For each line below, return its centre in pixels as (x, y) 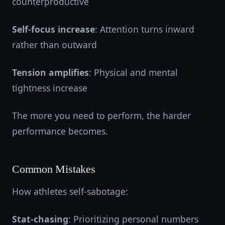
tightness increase (50, 88)
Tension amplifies (50, 72)
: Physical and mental (133, 72)
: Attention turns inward (145, 29)
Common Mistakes (54, 169)
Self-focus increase (53, 29)
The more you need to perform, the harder (101, 116)
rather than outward (54, 45)
